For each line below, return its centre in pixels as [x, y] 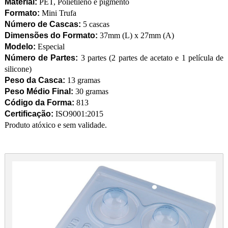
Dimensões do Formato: [52, 36]
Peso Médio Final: [39, 92]
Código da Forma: [39, 103]
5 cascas [96, 24]
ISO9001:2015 [78, 114]
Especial [51, 47]
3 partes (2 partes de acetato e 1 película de [152, 58]
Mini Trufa [59, 13]
